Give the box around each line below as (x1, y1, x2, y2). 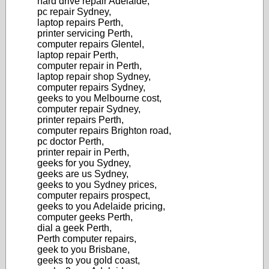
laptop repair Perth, (37, 50, 118, 60)
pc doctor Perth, (37, 136, 104, 147)
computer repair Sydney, (37, 104, 141, 114)
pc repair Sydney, (37, 7, 111, 17)
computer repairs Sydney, (37, 82, 145, 92)
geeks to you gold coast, (37, 255, 140, 265)
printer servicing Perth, (37, 28, 133, 38)
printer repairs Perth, (37, 115, 124, 125)
